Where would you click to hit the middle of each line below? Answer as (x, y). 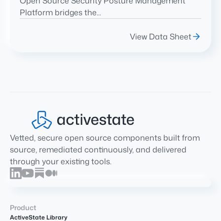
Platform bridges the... (60, 12)
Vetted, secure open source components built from (105, 137)
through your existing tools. (61, 161)
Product (23, 207)
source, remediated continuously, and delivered (98, 149)
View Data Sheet (161, 36)
